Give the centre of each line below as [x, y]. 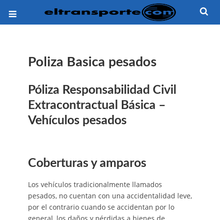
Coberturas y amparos [87, 163]
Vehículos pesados [77, 121]
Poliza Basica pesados [92, 62]
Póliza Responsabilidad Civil [102, 90]
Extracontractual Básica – [97, 105]
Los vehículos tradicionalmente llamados [95, 184]
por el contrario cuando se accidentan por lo [101, 207]
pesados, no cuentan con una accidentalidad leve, [110, 195]
